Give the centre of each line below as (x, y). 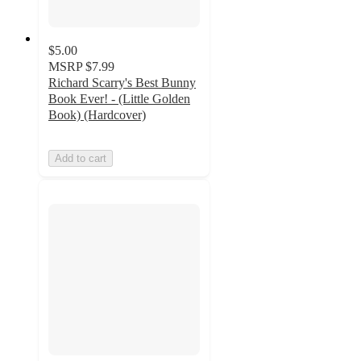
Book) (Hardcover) (97, 114)
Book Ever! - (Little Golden (119, 98)
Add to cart (81, 158)
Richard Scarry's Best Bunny (122, 82)
